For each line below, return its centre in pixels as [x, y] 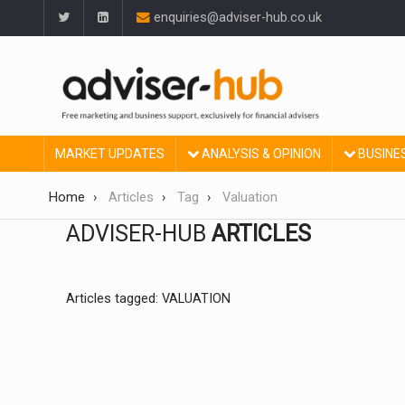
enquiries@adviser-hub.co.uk [236, 18]
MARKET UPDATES [110, 154]
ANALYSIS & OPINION [260, 154]
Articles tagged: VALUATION [148, 299]
